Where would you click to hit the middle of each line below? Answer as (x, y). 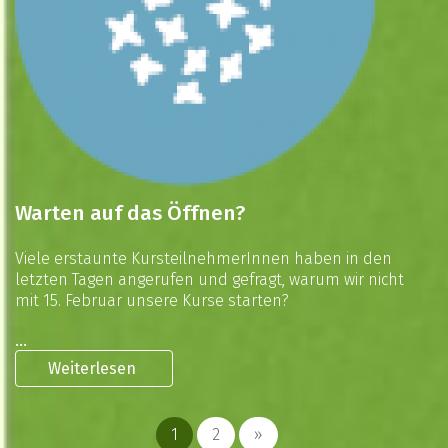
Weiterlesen (94, 368)
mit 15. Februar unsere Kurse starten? (152, 300)
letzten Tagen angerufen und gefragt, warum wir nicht (209, 279)
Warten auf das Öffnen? (130, 213)
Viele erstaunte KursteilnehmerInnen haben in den (203, 258)
